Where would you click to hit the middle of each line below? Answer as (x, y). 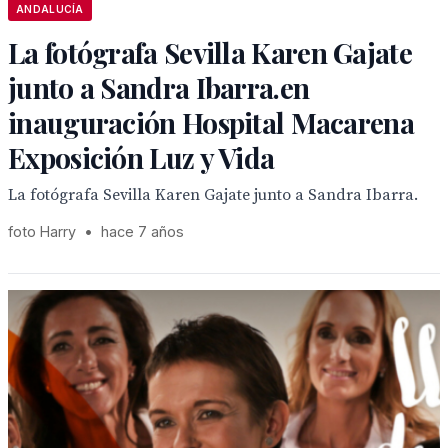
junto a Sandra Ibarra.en (159, 87)
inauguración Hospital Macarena (211, 122)
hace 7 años (142, 231)
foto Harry (44, 231)
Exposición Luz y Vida (141, 157)
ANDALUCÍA (50, 9)
